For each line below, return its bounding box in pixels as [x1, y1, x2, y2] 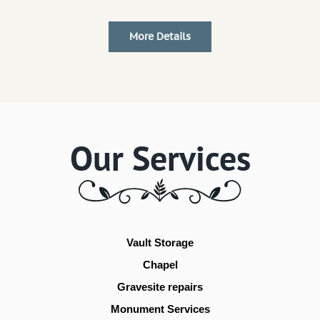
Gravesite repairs [117, 280, 203, 293]
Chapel [142, 258, 178, 271]
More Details [129, 29, 191, 43]
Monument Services [110, 302, 210, 315]
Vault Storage [126, 236, 194, 249]
